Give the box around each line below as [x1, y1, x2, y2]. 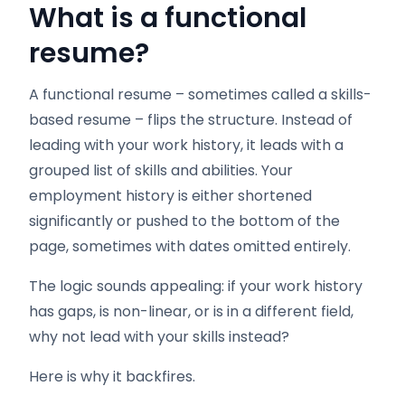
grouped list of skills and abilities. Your [29, 160, 293, 181]
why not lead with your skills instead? [29, 326, 289, 347]
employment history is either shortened [29, 185, 312, 206]
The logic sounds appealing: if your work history [29, 276, 363, 297]
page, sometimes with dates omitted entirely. [29, 236, 351, 257]
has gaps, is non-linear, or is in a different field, [29, 301, 353, 322]
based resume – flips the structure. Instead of [29, 109, 353, 130]
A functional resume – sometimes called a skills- [29, 84, 372, 105]
